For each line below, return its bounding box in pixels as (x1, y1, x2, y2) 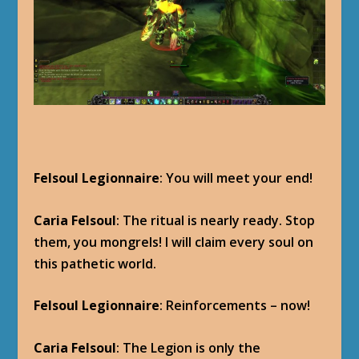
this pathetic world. (34, 254, 157, 272)
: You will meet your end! (159, 168, 313, 187)
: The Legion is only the (116, 338, 261, 357)
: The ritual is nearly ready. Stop (116, 211, 316, 229)
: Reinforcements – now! (159, 296, 311, 315)
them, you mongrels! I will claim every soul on (34, 232, 314, 251)
